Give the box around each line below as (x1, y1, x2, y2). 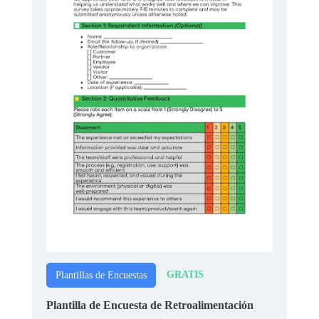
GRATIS (167, 269, 204, 281)
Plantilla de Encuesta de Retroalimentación (46, 298, 253, 311)
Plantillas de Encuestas (56, 269, 147, 281)
